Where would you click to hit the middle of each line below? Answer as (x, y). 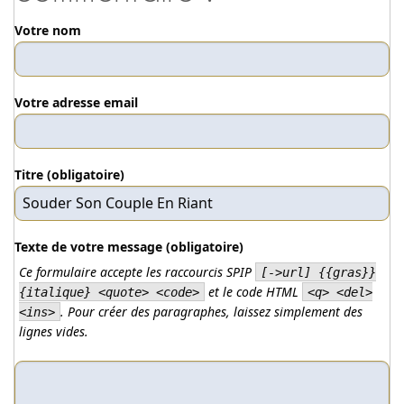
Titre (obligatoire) (69, 174)
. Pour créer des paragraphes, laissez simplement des (211, 311)
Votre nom (48, 30)
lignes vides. (53, 331)
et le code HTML (253, 291)
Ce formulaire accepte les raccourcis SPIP (137, 271)
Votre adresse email (76, 102)
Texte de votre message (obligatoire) (129, 246)
